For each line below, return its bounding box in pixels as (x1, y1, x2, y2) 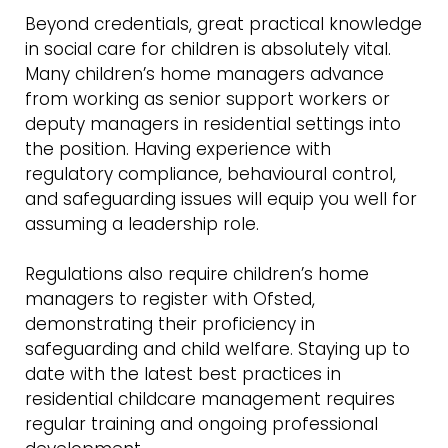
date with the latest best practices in (24, 361, 341, 386)
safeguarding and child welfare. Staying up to (24, 336, 410, 361)
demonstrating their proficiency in (24, 311, 315, 336)
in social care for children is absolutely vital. (24, 36, 391, 61)
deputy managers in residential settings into (24, 111, 401, 136)
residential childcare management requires (24, 386, 395, 411)
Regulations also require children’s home (24, 261, 369, 286)
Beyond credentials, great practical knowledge (24, 11, 422, 36)
